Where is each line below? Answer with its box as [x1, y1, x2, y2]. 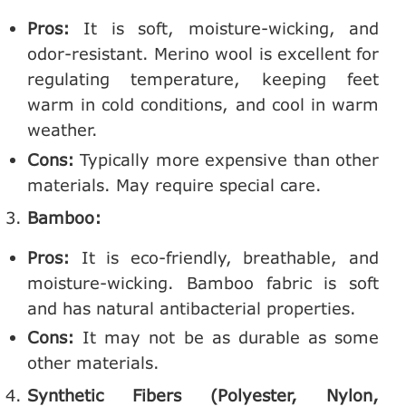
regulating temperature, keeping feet [27, 69, 379, 90]
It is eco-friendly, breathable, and [70, 246, 379, 267]
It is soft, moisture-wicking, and [70, 18, 379, 39]
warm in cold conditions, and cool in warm [27, 94, 379, 115]
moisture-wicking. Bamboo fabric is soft [27, 272, 379, 293]
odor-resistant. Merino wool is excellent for [27, 43, 379, 64]
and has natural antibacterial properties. [27, 297, 356, 318]
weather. [27, 120, 98, 140]
